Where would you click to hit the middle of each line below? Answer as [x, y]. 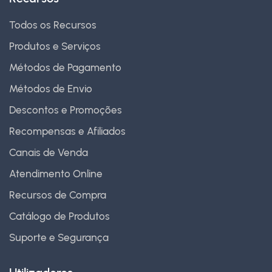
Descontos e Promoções [66, 110]
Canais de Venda [49, 153]
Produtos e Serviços [55, 46]
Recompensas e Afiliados [67, 131]
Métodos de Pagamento [65, 68]
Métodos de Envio [51, 89]
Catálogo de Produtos [59, 216]
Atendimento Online [56, 174]
